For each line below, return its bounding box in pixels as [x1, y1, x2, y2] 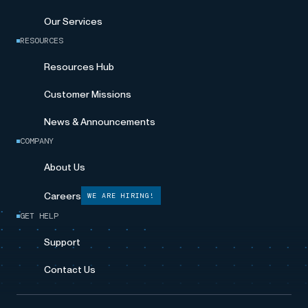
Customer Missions [44, 89, 131, 100]
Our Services [44, 16, 102, 27]
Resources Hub [44, 61, 114, 72]
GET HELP [20, 210, 58, 221]
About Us [44, 162, 85, 173]
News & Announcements [44, 116, 155, 127]
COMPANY [20, 135, 54, 146]
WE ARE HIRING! [87, 191, 155, 200]
